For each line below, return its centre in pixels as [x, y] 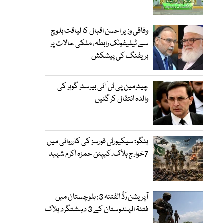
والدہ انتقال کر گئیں [121, 99]
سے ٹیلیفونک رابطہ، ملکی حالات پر [99, 44]
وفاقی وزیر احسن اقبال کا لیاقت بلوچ [100, 31]
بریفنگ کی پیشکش [120, 56]
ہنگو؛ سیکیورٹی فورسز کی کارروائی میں [98, 142]
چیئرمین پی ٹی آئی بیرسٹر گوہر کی [103, 87]
